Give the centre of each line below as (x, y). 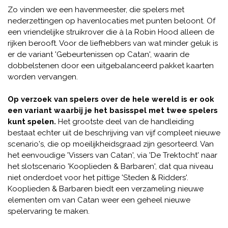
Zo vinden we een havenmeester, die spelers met (96, 9)
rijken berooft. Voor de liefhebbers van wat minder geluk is (113, 43)
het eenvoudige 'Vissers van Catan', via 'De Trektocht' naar (112, 155)
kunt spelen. (32, 121)
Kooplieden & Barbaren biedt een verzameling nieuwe (106, 189)
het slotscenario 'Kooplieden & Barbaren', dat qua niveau (110, 166)
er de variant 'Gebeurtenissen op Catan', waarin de (98, 54)
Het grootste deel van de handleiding (126, 121)
